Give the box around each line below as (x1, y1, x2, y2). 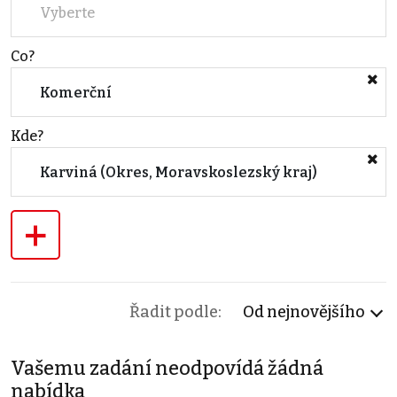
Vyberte (40, 4, 95, 21)
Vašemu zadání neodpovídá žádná (11, 357, 323, 381)
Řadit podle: (129, 302, 222, 323)
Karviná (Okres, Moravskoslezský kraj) (40, 163, 317, 181)
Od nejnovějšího (243, 302, 365, 323)
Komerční (40, 83, 112, 101)
